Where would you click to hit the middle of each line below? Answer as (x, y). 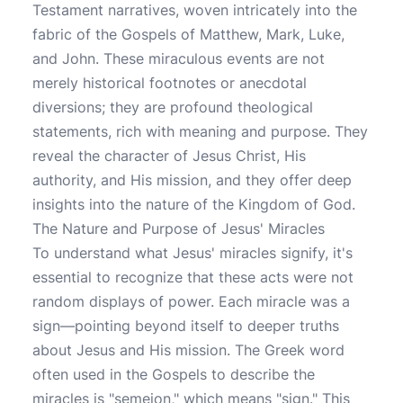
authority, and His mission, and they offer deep (192, 180)
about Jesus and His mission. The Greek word (188, 350)
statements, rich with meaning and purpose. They (200, 131)
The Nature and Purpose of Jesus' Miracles (179, 228)
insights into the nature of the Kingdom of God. (194, 204)
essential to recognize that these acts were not (193, 277)
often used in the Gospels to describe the (174, 374)
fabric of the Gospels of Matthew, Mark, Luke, (188, 34)
